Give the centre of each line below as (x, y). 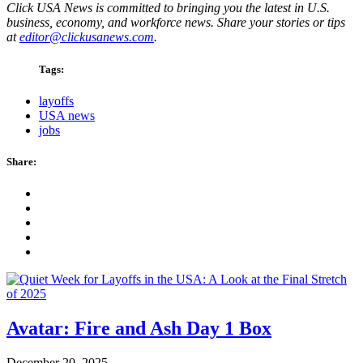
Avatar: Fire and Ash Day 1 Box (139, 328)
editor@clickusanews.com (87, 37)
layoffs (56, 100)
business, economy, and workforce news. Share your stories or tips (176, 23)
